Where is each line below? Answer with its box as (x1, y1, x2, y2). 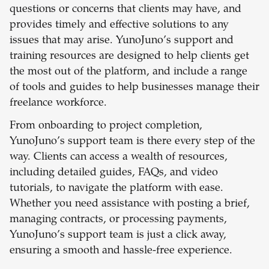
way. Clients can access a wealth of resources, (10, 152, 228, 163)
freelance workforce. (10, 98, 107, 109)
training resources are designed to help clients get (10, 51, 249, 62)
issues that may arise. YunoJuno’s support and (10, 35, 234, 47)
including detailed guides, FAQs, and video (10, 168, 218, 179)
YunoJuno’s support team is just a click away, (10, 230, 226, 241)
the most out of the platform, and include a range (10, 67, 247, 78)
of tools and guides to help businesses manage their (10, 82, 259, 94)
